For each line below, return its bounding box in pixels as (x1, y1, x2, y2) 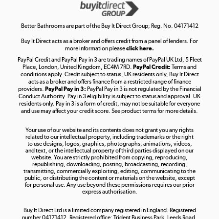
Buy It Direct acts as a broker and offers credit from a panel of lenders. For (21, 38, 198, 45)
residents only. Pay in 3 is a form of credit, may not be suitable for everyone (19, 100, 200, 108)
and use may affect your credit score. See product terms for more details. (21, 108, 198, 115)
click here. (126, 45, 154, 52)
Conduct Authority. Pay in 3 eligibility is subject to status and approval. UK (19, 93, 200, 100)
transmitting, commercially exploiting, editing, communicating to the (23, 168, 196, 175)
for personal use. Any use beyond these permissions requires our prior (24, 181, 195, 189)
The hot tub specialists (115, 114, 171, 122)
